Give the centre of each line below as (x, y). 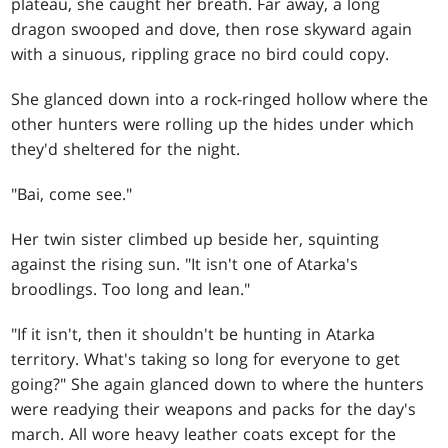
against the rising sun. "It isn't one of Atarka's (185, 264)
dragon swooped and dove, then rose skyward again (212, 29)
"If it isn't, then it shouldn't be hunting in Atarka (193, 334)
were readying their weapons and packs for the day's (214, 409)
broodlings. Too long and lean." (131, 289)
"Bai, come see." (72, 194)
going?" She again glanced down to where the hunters (218, 384)
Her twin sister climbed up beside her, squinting (195, 239)
